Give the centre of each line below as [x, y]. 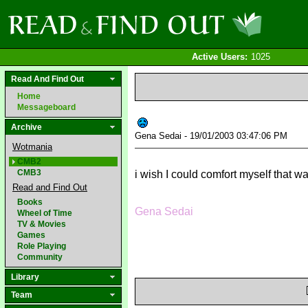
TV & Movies [42, 224]
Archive [26, 127]
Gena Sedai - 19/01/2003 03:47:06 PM [212, 136]
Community [40, 257]
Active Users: [220, 57]
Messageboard [46, 107]
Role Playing [42, 246]
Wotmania [32, 147]
